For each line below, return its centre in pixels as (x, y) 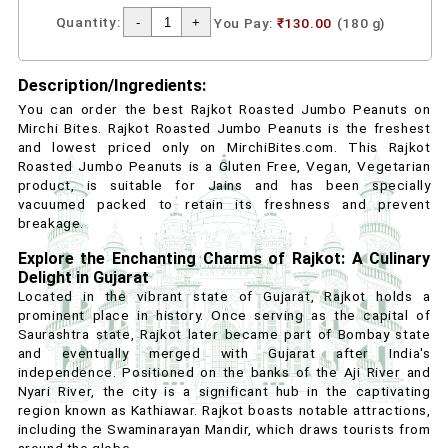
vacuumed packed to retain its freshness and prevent (224, 204)
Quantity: (88, 21)
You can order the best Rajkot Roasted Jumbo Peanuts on (224, 109)
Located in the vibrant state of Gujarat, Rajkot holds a (224, 296)
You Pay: (245, 23)
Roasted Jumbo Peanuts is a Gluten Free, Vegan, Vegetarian (224, 166)
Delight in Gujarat (83, 278)
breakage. (50, 223)
